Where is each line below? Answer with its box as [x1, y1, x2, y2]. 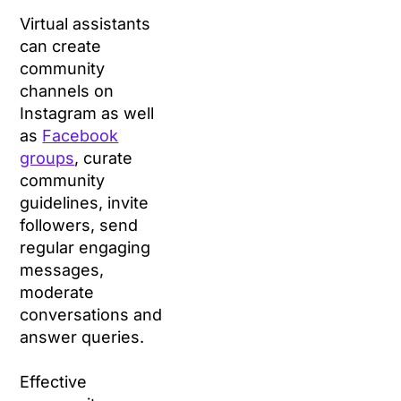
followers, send [20, 216, 139, 235]
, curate [74, 149, 133, 168]
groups [20, 149, 75, 168]
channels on [20, 81, 115, 101]
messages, [20, 260, 105, 280]
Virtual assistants [20, 14, 151, 34]
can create [20, 37, 102, 56]
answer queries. [20, 328, 145, 347]
